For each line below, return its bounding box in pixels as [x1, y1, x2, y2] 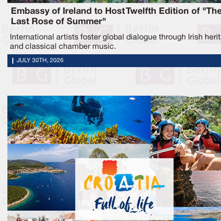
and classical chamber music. [10, 43, 116, 50]
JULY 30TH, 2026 [17, 57, 64, 63]
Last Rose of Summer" [11, 17, 106, 26]
